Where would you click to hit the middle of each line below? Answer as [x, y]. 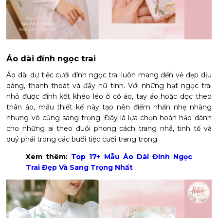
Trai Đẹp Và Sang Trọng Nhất [80, 168]
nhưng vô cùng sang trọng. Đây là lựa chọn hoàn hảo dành [109, 118]
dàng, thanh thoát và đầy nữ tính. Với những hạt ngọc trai [109, 86]
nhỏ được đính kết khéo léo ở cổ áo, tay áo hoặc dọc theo [109, 97]
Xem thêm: [49, 157]
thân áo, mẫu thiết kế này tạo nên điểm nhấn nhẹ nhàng [109, 107]
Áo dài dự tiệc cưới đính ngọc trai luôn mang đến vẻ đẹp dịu [109, 75]
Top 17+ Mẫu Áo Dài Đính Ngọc [132, 157]
